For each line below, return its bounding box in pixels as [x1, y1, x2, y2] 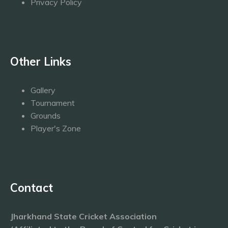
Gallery [31, 85, 55, 95]
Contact [10, 181, 53, 195]
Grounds [31, 110, 61, 121]
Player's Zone [31, 123, 81, 133]
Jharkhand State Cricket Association [10, 211, 157, 221]
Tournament [31, 98, 75, 108]
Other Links [10, 54, 71, 69]
